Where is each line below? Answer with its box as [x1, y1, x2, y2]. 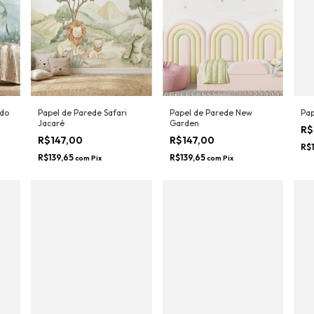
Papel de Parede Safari [38, 131, 127, 142]
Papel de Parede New [169, 131, 252, 142]
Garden [169, 142, 199, 153]
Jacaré [38, 142, 64, 153]
